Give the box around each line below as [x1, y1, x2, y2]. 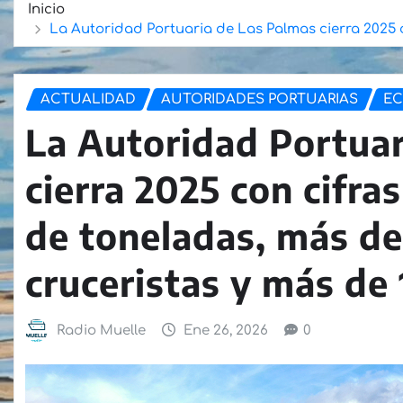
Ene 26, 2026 [184, 323, 269, 339]
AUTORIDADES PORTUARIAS [161, 91, 358, 107]
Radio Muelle [56, 323, 146, 339]
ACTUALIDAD [40, 91, 136, 107]
